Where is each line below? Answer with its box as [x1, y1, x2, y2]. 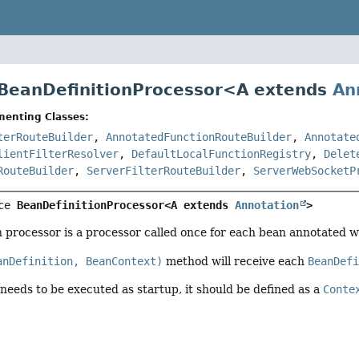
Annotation [235, 199, 300, 212]
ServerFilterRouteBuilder [87, 164, 241, 178]
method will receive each [163, 254, 309, 268]
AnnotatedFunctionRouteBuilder [106, 131, 292, 144]
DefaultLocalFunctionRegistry [131, 147, 312, 161]
